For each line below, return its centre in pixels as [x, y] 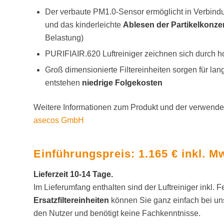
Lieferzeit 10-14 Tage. [73, 174]
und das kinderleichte [84, 25]
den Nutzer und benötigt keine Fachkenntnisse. [117, 213]
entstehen [63, 83]
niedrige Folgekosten [122, 83]
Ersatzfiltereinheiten [71, 200]
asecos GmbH [59, 120]
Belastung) [64, 38]
